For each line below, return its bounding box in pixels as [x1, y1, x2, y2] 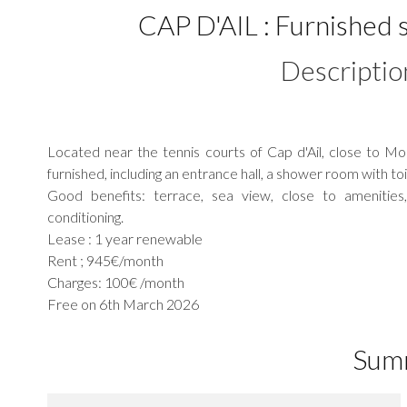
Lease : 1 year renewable [47, 229, 203, 247]
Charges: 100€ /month [47, 273, 184, 291]
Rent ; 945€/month [47, 251, 164, 269]
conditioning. [47, 207, 124, 225]
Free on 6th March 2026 [47, 294, 199, 313]
